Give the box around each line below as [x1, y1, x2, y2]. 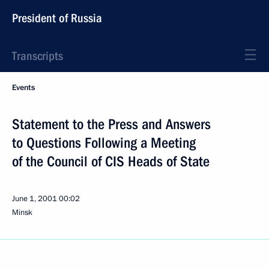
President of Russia [12, 11, 102, 25]
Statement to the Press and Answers [12, 116, 211, 133]
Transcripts [12, 49, 63, 63]
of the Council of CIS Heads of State [12, 153, 210, 170]
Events [12, 82, 35, 93]
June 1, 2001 [12, 193, 57, 204]
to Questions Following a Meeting [12, 134, 196, 151]
